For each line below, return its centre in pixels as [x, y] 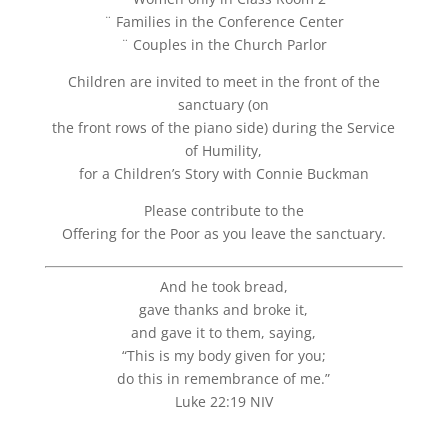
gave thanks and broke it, [224, 309]
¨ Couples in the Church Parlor [223, 44]
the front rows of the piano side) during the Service [224, 127]
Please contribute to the [223, 210]
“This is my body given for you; [223, 355]
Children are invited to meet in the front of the [223, 81]
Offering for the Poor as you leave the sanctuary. [223, 233]
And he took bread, [223, 286]
